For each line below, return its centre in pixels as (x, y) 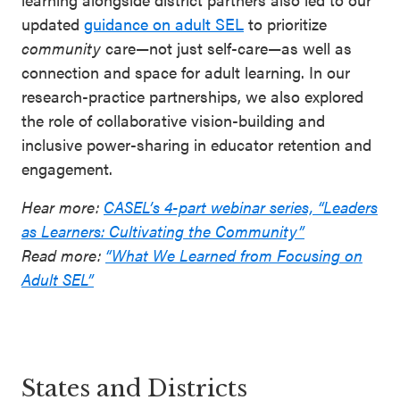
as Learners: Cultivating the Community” (163, 230)
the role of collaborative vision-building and (173, 120)
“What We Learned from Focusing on (234, 254)
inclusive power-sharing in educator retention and (196, 144)
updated (53, 23)
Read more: (63, 254)
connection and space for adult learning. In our (186, 71)
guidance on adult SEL (164, 23)
